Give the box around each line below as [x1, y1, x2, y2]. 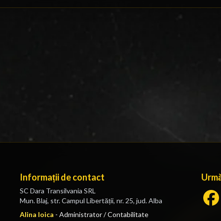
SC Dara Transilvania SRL [20, 186, 96, 195]
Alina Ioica [20, 210, 54, 219]
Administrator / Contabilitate [59, 210, 148, 219]
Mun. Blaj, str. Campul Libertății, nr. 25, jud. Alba [20, 196, 162, 205]
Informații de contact [20, 172, 105, 183]
